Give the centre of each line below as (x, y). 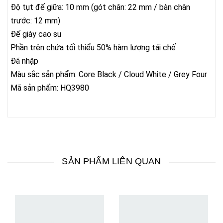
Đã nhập (24, 61)
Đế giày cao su (36, 34)
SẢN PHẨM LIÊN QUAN (111, 161)
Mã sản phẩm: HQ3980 (50, 88)
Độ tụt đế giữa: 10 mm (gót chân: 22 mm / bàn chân (100, 7)
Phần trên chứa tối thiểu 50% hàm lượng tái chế (93, 47)
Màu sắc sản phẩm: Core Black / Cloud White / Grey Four (109, 74)
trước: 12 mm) (35, 20)
